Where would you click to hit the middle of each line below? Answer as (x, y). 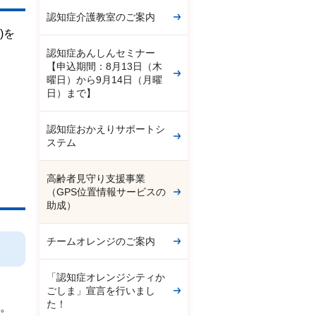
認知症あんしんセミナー (101, 53)
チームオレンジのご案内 (101, 241)
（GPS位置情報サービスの (106, 192)
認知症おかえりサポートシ (106, 129)
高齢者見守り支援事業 (96, 178)
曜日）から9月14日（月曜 (104, 80)
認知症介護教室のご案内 (101, 17)
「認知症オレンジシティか (106, 277)
